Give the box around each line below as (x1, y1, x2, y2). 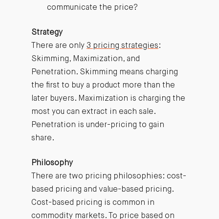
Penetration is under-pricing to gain (31, 121, 164, 129)
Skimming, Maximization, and (31, 55, 140, 63)
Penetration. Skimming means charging (31, 68, 178, 76)
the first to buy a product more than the (31, 81, 175, 89)
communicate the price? (46, 3, 138, 12)
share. (31, 134, 54, 142)
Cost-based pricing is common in (31, 198, 154, 207)
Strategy (31, 28, 63, 37)
